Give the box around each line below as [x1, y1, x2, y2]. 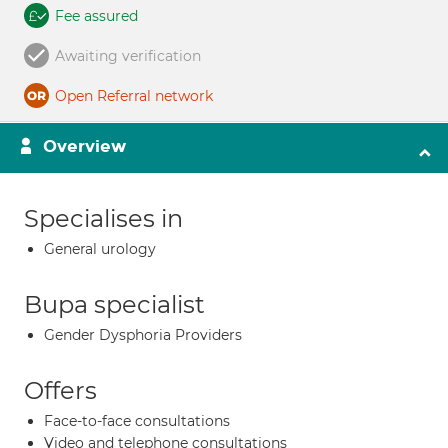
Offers [24, 376, 97, 405]
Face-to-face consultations [44, 412, 230, 430]
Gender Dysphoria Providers [44, 326, 242, 344]
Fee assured [55, 7, 138, 25]
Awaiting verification [55, 47, 201, 65]
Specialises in [24, 204, 183, 233]
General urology [44, 240, 156, 258]
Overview [43, 136, 126, 157]
